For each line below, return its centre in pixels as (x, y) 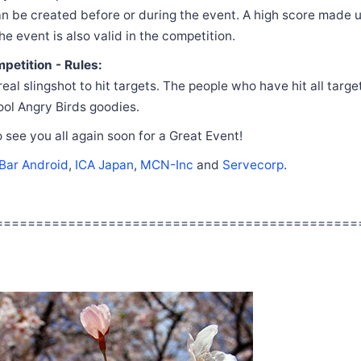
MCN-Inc (167, 164)
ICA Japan (104, 164)
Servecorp (253, 164)
